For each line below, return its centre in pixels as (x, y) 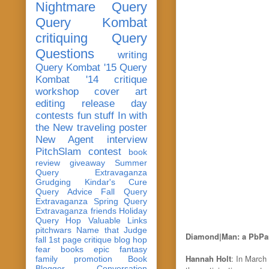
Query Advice (64, 191)
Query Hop (59, 220)
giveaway (87, 162)
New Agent (65, 139)
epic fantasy (120, 249)
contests (55, 115)
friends (103, 210)
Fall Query (124, 191)
